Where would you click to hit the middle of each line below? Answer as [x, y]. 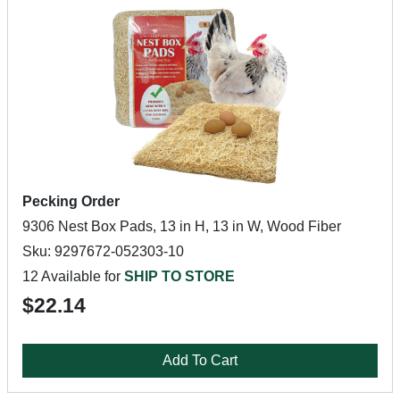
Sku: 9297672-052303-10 [103, 251]
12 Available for [73, 276]
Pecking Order [71, 201]
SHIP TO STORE [179, 276]
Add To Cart [200, 360]
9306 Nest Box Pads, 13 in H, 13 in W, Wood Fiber [182, 226]
